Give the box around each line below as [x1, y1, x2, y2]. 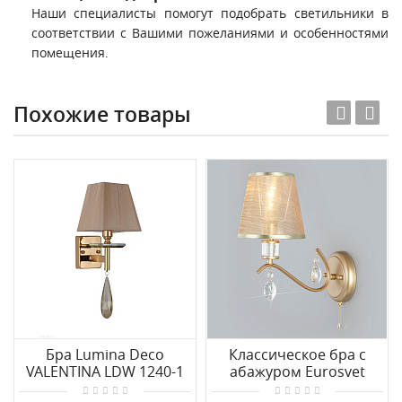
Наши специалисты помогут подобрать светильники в [31, 4, 389, 22]
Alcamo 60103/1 [243, 379, 351, 398]
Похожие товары [13, 100, 191, 128]
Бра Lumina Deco [46, 345, 164, 364]
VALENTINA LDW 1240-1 [26, 362, 184, 381]
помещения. [31, 44, 109, 61]
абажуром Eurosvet [229, 362, 365, 381]
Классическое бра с [228, 345, 366, 364]
